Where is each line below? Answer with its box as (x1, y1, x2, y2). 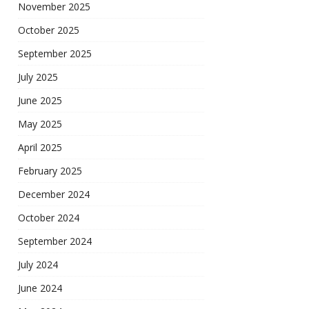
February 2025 (18, 164, 82, 178)
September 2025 (18, 47, 92, 61)
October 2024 (18, 211, 79, 225)
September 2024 (18, 235, 92, 248)
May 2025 (18, 117, 62, 131)
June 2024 (18, 281, 62, 295)
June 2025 (18, 94, 62, 108)
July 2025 (18, 70, 58, 84)
